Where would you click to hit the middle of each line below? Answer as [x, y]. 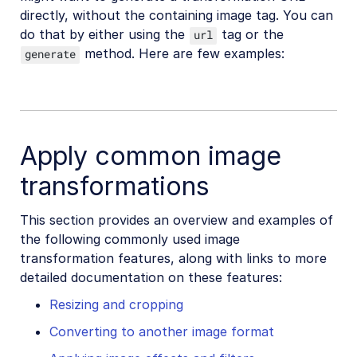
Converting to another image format [162, 332]
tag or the [251, 35]
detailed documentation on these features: [151, 277]
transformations [115, 186]
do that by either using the [104, 35]
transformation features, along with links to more [173, 258]
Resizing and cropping [116, 305]
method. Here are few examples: [182, 54]
